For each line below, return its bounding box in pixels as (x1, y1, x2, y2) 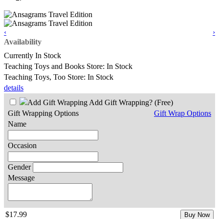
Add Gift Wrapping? (88, 98, 154, 107)
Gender (8, 162, 31, 171)
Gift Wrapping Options (8, 109, 79, 117)
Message (8, 173, 35, 182)
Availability (4, 37, 42, 46)
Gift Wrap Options (154, 109, 211, 117)
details (4, 83, 23, 92)
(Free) (154, 98, 173, 107)
